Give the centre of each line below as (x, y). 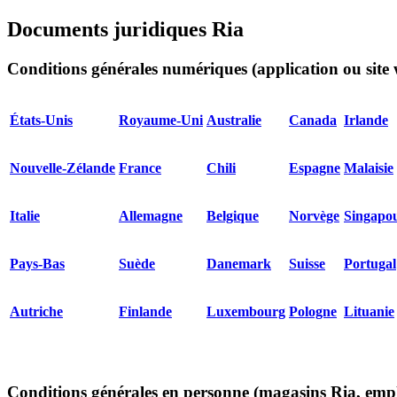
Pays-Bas (37, 263)
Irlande (366, 120)
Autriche (36, 311)
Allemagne (151, 215)
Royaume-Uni (161, 120)
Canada (313, 120)
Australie (234, 120)
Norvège (314, 215)
